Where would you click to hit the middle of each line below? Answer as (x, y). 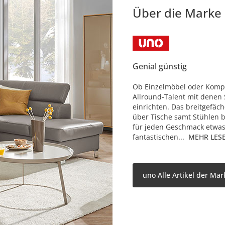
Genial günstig (160, 67)
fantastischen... (158, 137)
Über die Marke (177, 13)
